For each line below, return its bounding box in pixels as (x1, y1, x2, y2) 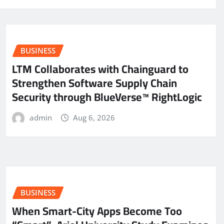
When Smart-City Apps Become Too (12, 200, 182, 221)
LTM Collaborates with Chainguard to (12, 58, 188, 79)
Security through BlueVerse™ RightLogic (12, 86, 202, 107)
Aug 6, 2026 (73, 112, 115, 122)
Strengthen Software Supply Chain (12, 72, 177, 93)
